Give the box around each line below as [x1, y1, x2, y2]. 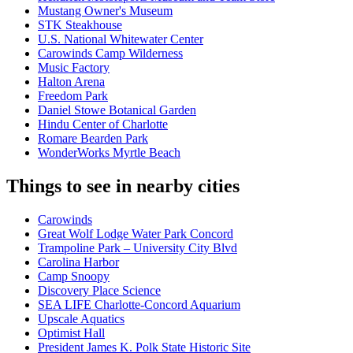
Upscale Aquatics [38, 312, 124, 326]
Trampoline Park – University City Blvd [38, 241, 237, 255]
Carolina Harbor [38, 255, 119, 269]
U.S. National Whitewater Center [38, 32, 203, 46]
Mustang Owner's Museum [38, 4, 173, 18]
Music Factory [38, 61, 110, 75]
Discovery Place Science [38, 284, 161, 298]
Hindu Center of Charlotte [38, 117, 168, 132]
